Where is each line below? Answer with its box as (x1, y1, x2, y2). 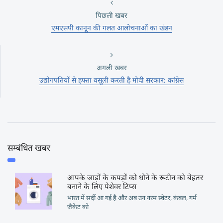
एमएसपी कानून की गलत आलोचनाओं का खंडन (51, 22, 172, 32)
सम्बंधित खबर (7, 141, 50, 153)
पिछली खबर (96, 10, 127, 20)
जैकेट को (67, 202, 89, 211)
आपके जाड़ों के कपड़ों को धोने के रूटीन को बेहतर (67, 172, 203, 182)
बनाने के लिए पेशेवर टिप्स (67, 181, 136, 191)
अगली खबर (96, 62, 127, 72)
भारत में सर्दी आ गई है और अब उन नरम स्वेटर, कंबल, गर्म (67, 193, 197, 202)
